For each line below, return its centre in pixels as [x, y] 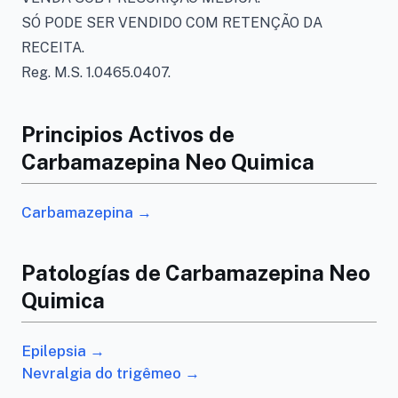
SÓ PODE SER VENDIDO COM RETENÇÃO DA [172, 23]
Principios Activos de [128, 134]
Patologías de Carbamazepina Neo [196, 273]
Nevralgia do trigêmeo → [111, 373]
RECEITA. [53, 48]
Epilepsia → [63, 351]
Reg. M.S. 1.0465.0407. [96, 72]
